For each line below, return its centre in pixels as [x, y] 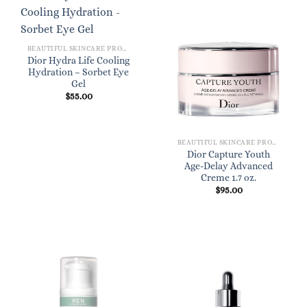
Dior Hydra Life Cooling [78, 61]
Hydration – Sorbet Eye [78, 73]
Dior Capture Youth [229, 154]
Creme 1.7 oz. [229, 177]
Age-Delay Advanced [229, 166]
